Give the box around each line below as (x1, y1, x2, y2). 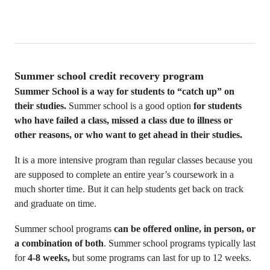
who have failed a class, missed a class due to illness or (14, 115, 233, 125)
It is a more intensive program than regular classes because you (14, 155, 253, 165)
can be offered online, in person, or (114, 224, 256, 234)
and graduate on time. (14, 198, 99, 209)
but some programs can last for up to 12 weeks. (72, 253, 251, 263)
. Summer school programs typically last (104, 238, 256, 248)
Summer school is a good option (66, 101, 193, 111)
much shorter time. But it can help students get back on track (14, 184, 243, 194)
